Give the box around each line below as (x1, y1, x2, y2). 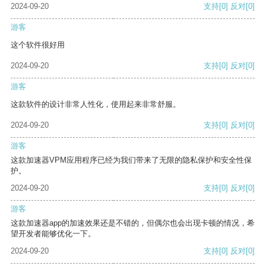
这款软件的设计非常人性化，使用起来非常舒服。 (11, 100, 180, 109)
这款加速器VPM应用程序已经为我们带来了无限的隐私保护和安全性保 (11, 156, 252, 165)
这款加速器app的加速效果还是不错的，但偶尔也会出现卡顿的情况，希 (11, 218, 255, 228)
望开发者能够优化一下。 (11, 229, 96, 239)
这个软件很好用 (11, 40, 65, 50)
